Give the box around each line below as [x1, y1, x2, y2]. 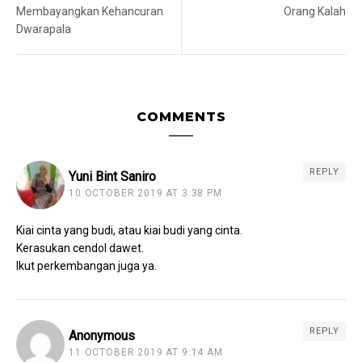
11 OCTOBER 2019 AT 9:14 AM [69, 347, 223, 359]
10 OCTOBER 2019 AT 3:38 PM [69, 187, 222, 200]
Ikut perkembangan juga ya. [16, 259, 157, 273]
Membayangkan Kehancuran [16, 5, 163, 19]
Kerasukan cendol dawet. [16, 242, 144, 255]
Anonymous [69, 328, 135, 344]
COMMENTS [136, 109, 226, 125]
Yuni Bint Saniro [69, 169, 156, 185]
